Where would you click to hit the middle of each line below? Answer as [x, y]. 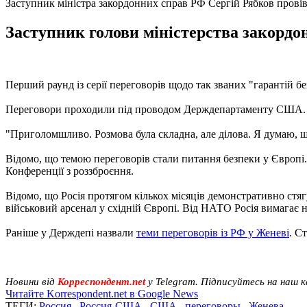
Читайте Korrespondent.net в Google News [102, 293]
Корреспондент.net [101, 281]
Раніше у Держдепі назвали [71, 232]
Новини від [32, 281]
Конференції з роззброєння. [70, 171]
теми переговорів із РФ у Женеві [213, 232]
